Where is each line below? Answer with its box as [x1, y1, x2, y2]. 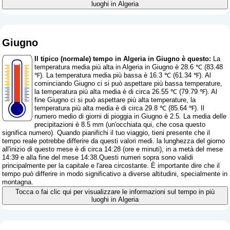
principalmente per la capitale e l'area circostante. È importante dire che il [2, 161, 220, 169]
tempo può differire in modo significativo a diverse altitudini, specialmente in [2, 169, 228, 178]
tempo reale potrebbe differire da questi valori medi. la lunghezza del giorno [2, 137, 225, 145]
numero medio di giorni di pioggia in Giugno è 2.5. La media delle [34, 112, 227, 120]
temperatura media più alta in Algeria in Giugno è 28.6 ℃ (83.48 [34, 63, 223, 71]
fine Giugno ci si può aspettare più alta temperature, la [34, 95, 196, 104]
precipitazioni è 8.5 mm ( [34, 120, 108, 128]
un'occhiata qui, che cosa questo [108, 120, 206, 128]
